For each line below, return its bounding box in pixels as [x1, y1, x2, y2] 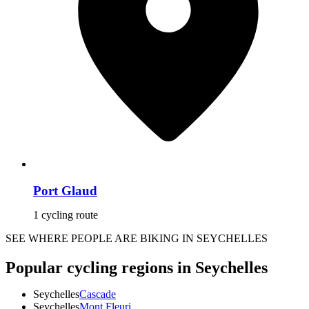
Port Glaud [33, 183, 97, 198]
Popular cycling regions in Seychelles [6, 258, 268, 277]
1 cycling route [33, 208, 98, 221]
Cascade [79, 288, 116, 300]
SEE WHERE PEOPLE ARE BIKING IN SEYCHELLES [6, 232, 268, 244]
